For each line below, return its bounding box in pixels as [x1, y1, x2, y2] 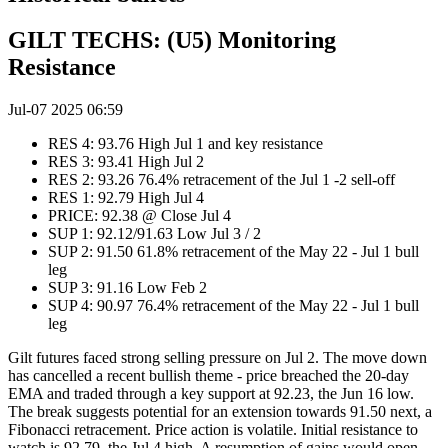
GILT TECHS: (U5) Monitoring [8, 27, 336, 54]
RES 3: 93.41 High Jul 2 [48, 153, 228, 171]
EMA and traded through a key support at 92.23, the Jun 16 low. [8, 385, 414, 403]
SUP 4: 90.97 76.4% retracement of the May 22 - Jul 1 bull [48, 297, 419, 315]
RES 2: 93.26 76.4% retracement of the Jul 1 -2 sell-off [48, 171, 407, 189]
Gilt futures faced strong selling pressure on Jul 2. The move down [8, 349, 427, 367]
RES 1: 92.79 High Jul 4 [48, 189, 204, 207]
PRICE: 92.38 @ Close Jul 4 [48, 207, 235, 225]
